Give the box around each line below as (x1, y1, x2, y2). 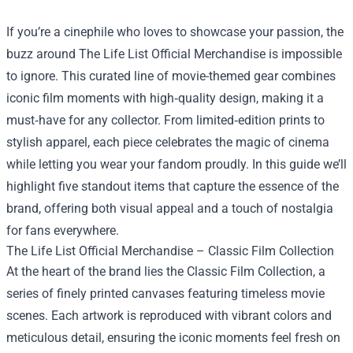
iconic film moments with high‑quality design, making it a (6, 91, 324, 106)
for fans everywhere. (6, 223, 119, 238)
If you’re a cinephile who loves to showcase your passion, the (6, 24, 344, 39)
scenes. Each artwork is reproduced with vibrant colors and (6, 308, 332, 323)
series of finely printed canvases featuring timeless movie (6, 286, 325, 301)
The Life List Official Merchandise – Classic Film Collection (6, 243, 334, 258)
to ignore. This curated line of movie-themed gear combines (6, 69, 336, 84)
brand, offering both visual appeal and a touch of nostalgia (6, 201, 333, 216)
